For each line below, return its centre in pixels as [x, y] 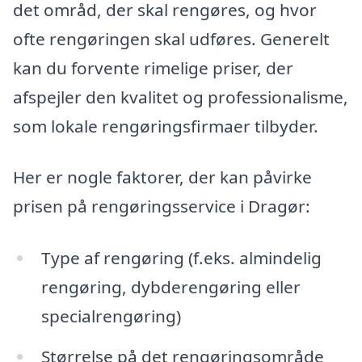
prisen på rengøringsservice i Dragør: [162, 206]
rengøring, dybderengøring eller [170, 287]
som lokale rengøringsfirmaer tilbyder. [166, 126]
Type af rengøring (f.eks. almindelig [181, 258]
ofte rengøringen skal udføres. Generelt [171, 38]
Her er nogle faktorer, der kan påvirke [162, 177]
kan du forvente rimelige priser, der [153, 67]
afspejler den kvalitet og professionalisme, [181, 97]
